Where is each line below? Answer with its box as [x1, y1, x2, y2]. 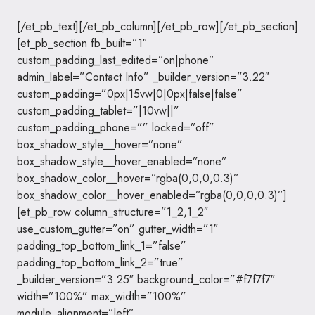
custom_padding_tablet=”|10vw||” [17, 103, 179, 119]
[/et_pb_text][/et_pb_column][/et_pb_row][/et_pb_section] [17, 18, 298, 34]
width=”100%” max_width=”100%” [17, 288, 186, 304]
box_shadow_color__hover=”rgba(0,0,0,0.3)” [17, 170, 239, 186]
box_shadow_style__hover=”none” [17, 136, 183, 153]
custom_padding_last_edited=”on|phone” [17, 52, 214, 68]
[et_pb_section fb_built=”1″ [17, 35, 147, 51]
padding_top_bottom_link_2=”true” [17, 255, 184, 271]
